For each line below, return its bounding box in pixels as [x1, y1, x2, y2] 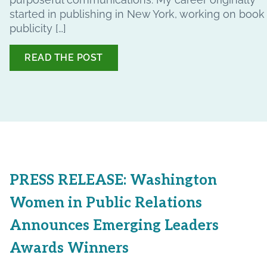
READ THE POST [24, 51, 103, 63]
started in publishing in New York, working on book [10, 7, 265, 20]
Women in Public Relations [10, 194, 202, 212]
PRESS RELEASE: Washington [10, 171, 217, 189]
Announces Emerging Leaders [10, 216, 219, 234]
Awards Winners [10, 239, 129, 257]
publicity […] [10, 21, 66, 35]
